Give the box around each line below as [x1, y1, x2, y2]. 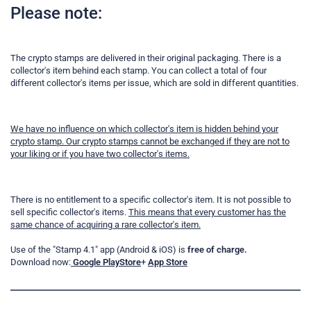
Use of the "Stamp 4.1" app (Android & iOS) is [10, 244, 185, 255]
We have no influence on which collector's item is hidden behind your [10, 124, 278, 135]
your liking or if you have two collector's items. [10, 149, 190, 160]
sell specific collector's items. [10, 207, 128, 218]
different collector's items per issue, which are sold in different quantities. [10, 78, 299, 89]
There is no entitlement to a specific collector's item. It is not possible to [10, 194, 291, 205]
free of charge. [185, 244, 247, 255]
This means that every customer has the [128, 207, 286, 218]
